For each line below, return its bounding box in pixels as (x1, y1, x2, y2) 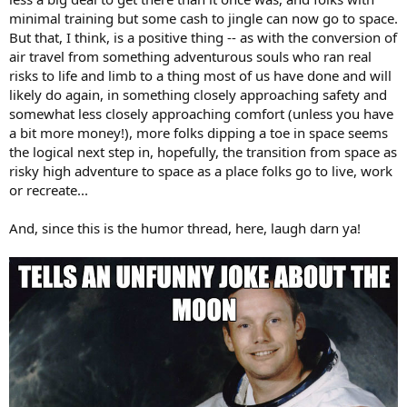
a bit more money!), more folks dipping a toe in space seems (9, 123, 388, 142)
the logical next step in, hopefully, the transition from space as (9, 142, 397, 161)
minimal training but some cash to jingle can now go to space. (9, 8, 398, 27)
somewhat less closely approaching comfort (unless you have (9, 104, 393, 123)
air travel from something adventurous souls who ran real (9, 46, 372, 65)
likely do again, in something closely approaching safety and (9, 84, 387, 104)
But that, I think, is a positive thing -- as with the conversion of (9, 27, 397, 46)
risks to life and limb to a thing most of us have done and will (9, 65, 392, 84)
